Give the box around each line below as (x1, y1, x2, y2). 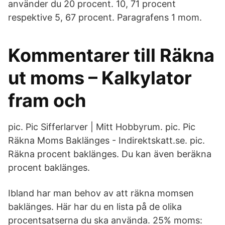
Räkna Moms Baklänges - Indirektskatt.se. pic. (8, 135, 205, 146)
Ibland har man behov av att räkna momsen (8, 188, 194, 198)
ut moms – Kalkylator (8, 67, 192, 89)
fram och (8, 89, 86, 111)
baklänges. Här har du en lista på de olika (8, 201, 182, 212)
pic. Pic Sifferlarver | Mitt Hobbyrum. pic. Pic (8, 122, 195, 132)
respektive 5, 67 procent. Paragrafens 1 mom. (8, 12, 202, 23)
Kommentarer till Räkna (8, 44, 214, 66)
